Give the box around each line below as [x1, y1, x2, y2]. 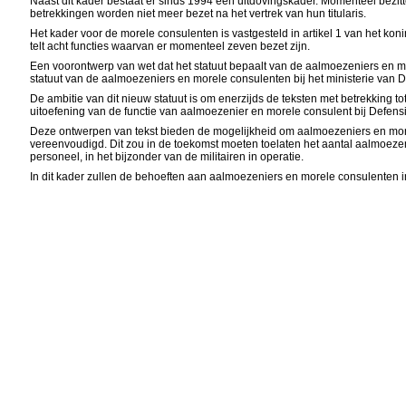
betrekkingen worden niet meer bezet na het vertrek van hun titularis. [30, 7, 367, 20]
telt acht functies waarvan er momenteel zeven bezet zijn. [30, 40, 311, 53]
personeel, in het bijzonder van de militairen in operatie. [30, 150, 304, 163]
